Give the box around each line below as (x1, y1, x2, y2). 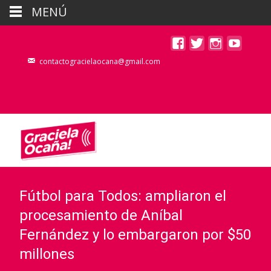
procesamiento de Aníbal (19, 207, 183, 224)
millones (19, 246, 74, 263)
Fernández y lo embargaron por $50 (19, 226, 251, 243)
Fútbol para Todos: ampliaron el (19, 188, 226, 204)
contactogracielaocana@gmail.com (39, 56, 160, 67)
